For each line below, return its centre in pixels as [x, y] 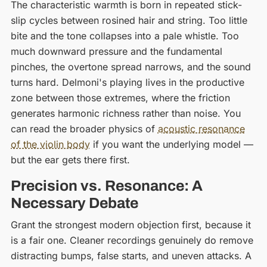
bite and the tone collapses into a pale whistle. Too [125, 35]
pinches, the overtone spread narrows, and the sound [131, 66]
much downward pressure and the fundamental [116, 51]
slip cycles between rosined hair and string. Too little [129, 20]
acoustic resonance [201, 128]
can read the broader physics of [84, 128]
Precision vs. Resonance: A [106, 186]
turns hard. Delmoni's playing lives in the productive [127, 82]
